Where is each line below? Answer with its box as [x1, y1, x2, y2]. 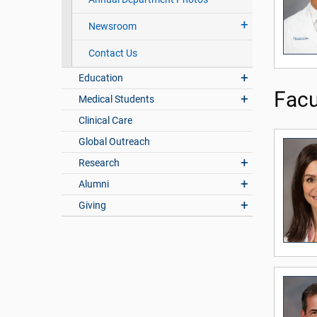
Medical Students [79, 93, 155, 105]
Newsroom [88, 21, 137, 33]
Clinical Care [79, 115, 133, 127]
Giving [79, 200, 107, 212]
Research [79, 157, 120, 169]
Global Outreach [79, 136, 151, 148]
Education [79, 72, 124, 84]
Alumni [79, 178, 110, 190]
